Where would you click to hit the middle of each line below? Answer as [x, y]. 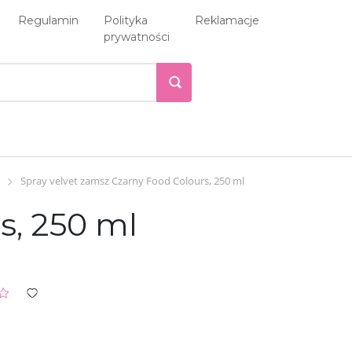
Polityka [126, 20]
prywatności [137, 37]
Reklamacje [227, 20]
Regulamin [48, 20]
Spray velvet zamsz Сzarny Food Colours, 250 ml [132, 180]
